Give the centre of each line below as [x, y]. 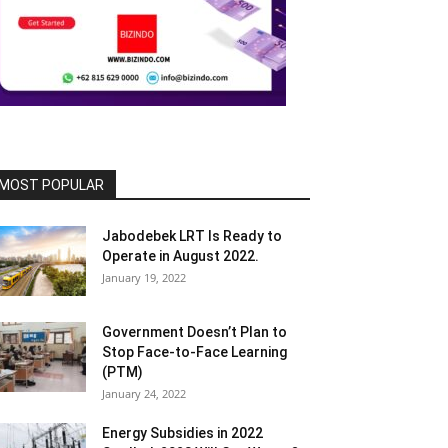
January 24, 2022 [144, 393]
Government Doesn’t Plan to [194, 332]
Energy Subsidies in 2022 [182, 433]
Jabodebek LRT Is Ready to [192, 236]
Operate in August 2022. [180, 256]
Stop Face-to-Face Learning [194, 352]
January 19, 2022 [144, 277]
